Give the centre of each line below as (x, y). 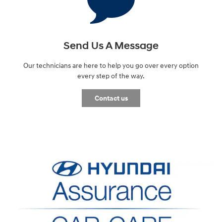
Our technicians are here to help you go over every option (111, 65)
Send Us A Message (111, 46)
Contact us (111, 98)
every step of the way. (111, 76)
